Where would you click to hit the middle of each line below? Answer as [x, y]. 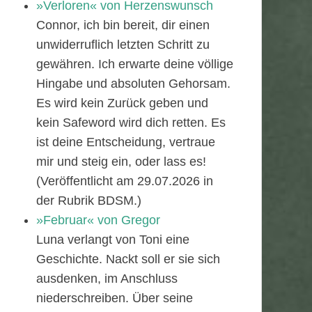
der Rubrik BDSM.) [89, 201]
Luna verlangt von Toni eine [113, 240]
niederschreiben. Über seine [115, 298]
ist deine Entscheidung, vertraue [126, 142]
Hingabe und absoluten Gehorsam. [133, 84]
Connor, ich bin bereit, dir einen [123, 25]
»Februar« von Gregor [98, 220]
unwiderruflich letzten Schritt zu [123, 45]
